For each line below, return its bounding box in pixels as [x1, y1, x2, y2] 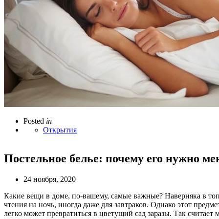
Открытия [43, 126, 77, 134]
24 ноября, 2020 [23, 175, 76, 183]
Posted [23, 117, 44, 125]
